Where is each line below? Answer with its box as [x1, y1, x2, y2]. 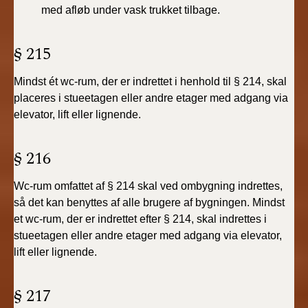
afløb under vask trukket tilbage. [65, 4, 220, 16]
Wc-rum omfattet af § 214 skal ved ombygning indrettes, [14, 180, 283, 192]
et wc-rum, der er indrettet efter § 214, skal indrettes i [14, 213, 267, 225]
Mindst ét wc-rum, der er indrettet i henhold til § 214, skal [14, 76, 287, 87]
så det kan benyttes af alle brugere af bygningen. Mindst [14, 197, 285, 208]
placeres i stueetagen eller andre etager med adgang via [14, 92, 288, 104]
